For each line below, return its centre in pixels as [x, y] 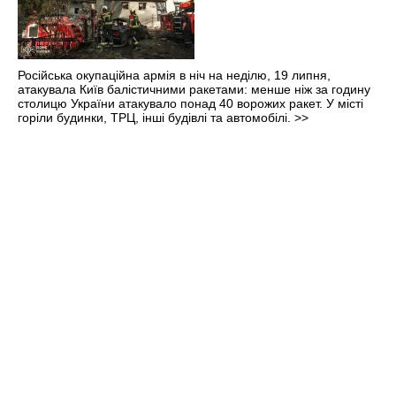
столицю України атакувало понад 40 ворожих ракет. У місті [190, 103]
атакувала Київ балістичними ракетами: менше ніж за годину [194, 89]
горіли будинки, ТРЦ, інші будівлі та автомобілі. [156, 117]
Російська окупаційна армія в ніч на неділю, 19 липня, [174, 75]
